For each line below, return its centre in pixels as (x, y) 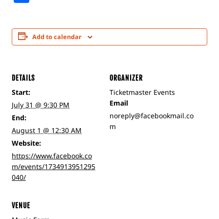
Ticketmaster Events (142, 92)
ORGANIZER (126, 78)
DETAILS (23, 78)
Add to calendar (57, 37)
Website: (26, 143)
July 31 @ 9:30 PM (41, 105)
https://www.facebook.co (52, 156)
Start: (21, 92)
